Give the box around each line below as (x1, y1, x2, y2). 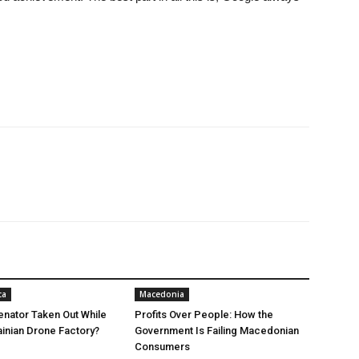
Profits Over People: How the (135, 309, 273, 321)
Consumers (135, 341, 190, 353)
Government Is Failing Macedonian (135, 325, 299, 337)
